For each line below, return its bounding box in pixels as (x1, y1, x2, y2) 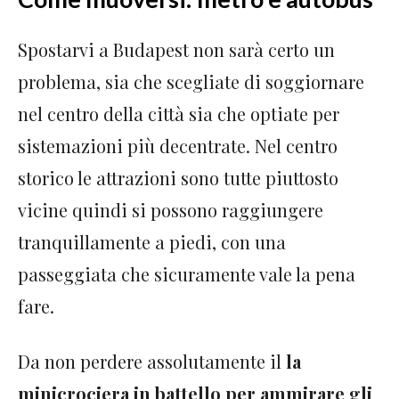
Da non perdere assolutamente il (18, 348, 286, 373)
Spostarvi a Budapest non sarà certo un (18, 37, 335, 61)
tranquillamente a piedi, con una (18, 229, 286, 254)
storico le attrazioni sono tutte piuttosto (18, 165, 338, 190)
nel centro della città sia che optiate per (18, 101, 339, 126)
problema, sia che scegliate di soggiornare (18, 69, 364, 94)
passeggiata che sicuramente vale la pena (18, 261, 355, 286)
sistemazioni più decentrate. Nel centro (18, 133, 338, 158)
